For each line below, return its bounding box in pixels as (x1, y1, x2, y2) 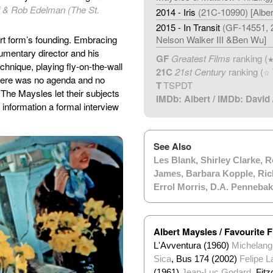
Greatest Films (171, 51, 230, 65)
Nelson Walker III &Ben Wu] (155, 32, 266, 46)
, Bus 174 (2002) (171, 253, 239, 264)
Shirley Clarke (200, 154, 260, 165)
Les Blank (153, 154, 196, 165)
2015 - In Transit (155, 20, 220, 34)
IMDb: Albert (155, 91, 210, 105)
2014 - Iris (155, 5, 196, 18)
